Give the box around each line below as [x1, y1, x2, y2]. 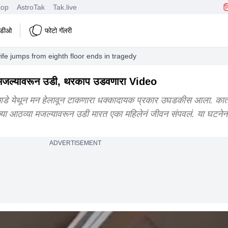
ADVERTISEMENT [49, 139, 101, 147]
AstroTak [17, 3, 45, 11]
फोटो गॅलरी [44, 26, 72, 35]
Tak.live [53, 3, 77, 11]
